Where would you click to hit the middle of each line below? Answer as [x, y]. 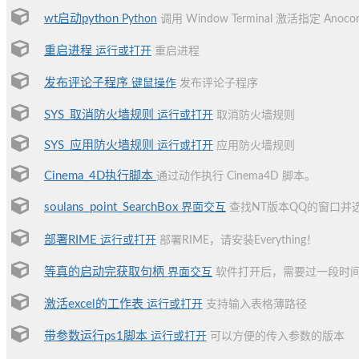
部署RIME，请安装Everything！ [238, 240]
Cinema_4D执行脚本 [100, 176]
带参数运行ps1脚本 [97, 336]
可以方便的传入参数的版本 [277, 337]
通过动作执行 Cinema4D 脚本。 [236, 176]
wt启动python [83, 19]
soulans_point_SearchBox [113, 207]
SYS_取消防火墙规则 [101, 115]
